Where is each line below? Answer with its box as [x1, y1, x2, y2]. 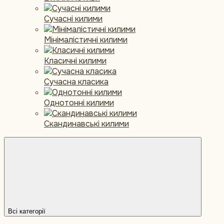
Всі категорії [8, 207, 45, 215]
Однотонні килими [44, 97, 114, 108]
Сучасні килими [44, 13, 102, 24]
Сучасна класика [44, 76, 108, 87]
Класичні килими [44, 55, 106, 66]
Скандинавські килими [44, 118, 129, 129]
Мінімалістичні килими [44, 34, 127, 45]
